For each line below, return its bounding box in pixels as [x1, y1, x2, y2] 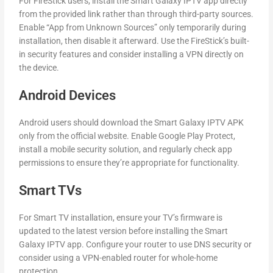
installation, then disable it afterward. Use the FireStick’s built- [19, 36, 250, 46]
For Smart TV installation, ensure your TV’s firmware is [19, 212, 223, 222]
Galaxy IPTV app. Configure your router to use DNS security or [19, 239, 252, 249]
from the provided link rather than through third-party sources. [19, 9, 254, 19]
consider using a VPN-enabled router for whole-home [19, 252, 218, 263]
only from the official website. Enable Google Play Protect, [19, 130, 236, 141]
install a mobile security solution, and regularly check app [19, 144, 233, 154]
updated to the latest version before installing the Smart [19, 225, 229, 236]
